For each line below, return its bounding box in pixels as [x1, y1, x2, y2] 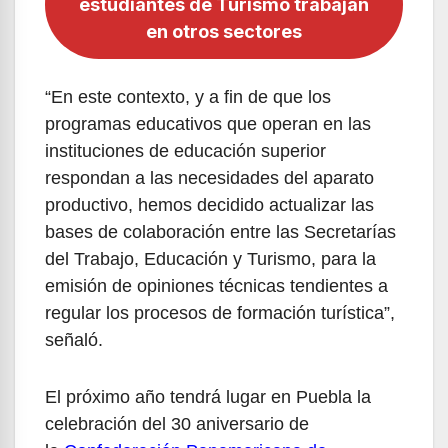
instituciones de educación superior [45, 140, 326, 161]
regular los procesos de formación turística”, [45, 302, 395, 323]
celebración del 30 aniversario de [45, 413, 309, 434]
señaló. [45, 329, 103, 350]
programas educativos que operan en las [45, 113, 371, 134]
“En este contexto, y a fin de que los [45, 86, 331, 107]
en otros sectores [146, 20, 302, 42]
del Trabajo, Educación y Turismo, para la [45, 248, 376, 269]
